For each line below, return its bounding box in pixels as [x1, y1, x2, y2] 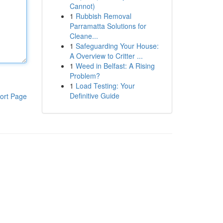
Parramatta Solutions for [69, 21, 146, 31]
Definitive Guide [69, 91, 119, 101]
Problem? [69, 71, 100, 81]
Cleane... [69, 31, 98, 41]
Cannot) [69, 1, 95, 11]
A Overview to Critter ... [69, 51, 143, 61]
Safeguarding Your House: [75, 41, 159, 51]
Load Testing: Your [75, 81, 135, 91]
